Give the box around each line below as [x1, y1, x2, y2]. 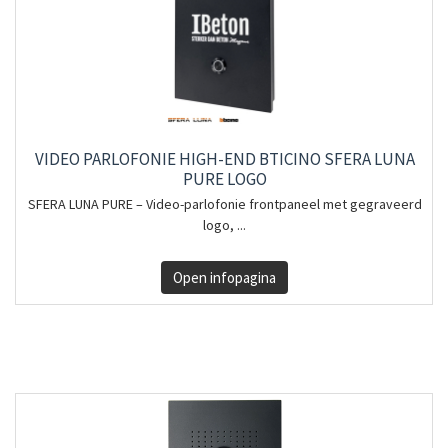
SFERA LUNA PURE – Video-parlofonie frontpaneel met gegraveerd [27, 195, 422, 213]
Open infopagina [172, 268, 276, 287]
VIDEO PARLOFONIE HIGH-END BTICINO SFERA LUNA [34, 148, 415, 170]
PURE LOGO [182, 168, 267, 190]
